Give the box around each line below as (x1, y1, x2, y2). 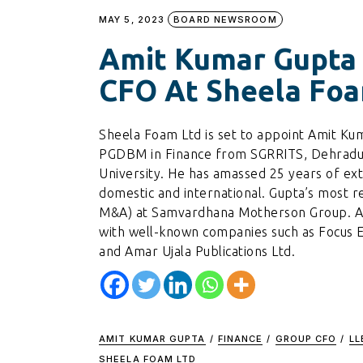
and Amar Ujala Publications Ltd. (99, 244, 295, 259)
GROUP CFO (275, 333, 337, 345)
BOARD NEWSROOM (173, 14, 277, 26)
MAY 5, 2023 (99, 14, 165, 26)
